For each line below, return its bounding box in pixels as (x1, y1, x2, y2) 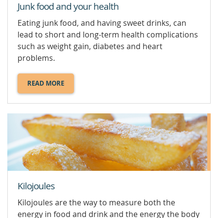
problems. (18, 53, 55, 64)
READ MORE (27, 79, 64, 88)
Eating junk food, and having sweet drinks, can (18, 18, 186, 29)
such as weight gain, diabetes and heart (18, 41, 163, 52)
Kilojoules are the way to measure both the (18, 197, 175, 208)
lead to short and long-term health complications (18, 29, 198, 40)
